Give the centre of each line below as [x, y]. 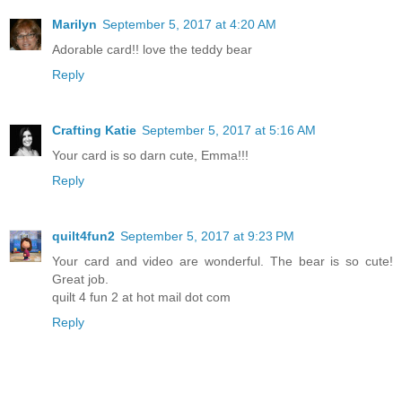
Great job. [80, 280]
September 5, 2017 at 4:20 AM [189, 25]
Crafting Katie [94, 131]
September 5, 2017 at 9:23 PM [207, 236]
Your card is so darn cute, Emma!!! [150, 156]
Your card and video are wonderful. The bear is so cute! [223, 262]
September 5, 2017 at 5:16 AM [229, 131]
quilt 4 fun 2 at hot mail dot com [141, 297]
